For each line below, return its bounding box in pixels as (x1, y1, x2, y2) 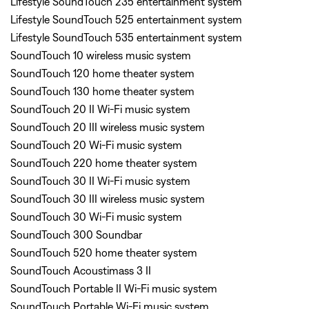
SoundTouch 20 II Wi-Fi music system (10, 103, 190, 115)
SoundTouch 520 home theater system (10, 246, 197, 259)
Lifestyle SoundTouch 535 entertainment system (10, 31, 242, 43)
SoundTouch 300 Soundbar (10, 228, 142, 241)
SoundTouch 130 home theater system (10, 85, 195, 97)
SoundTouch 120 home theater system (10, 67, 195, 79)
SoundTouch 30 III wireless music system (10, 192, 205, 205)
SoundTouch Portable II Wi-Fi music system (10, 282, 217, 295)
